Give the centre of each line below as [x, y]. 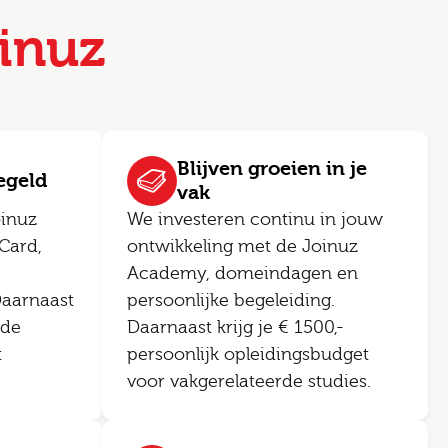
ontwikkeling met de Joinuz [242, 246]
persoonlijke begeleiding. [231, 300]
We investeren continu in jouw [255, 219]
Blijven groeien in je [272, 168]
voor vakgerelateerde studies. [249, 381]
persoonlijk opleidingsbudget [248, 354]
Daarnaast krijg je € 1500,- [235, 327]
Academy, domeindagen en [242, 273]
